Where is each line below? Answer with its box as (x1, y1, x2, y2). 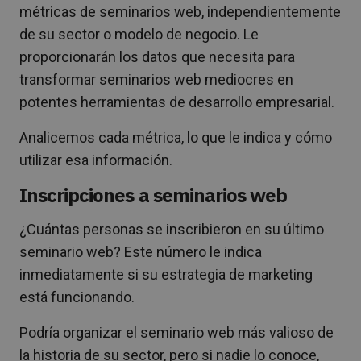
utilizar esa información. (19, 151, 172, 168)
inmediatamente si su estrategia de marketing (19, 265, 313, 283)
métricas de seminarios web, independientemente (19, 2, 341, 20)
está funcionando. (19, 288, 135, 305)
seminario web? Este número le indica (19, 243, 262, 260)
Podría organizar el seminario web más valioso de (19, 323, 334, 341)
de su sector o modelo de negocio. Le (19, 25, 259, 43)
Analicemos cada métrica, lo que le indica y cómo (19, 128, 332, 146)
